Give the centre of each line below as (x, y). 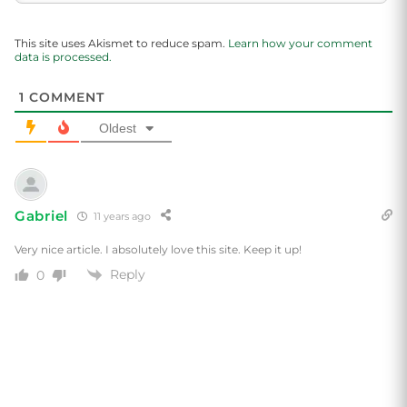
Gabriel (41, 215)
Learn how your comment (300, 43)
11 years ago (120, 216)
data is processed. (63, 57)
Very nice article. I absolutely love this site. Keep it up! (158, 249)
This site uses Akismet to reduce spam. (121, 43)
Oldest (118, 128)
